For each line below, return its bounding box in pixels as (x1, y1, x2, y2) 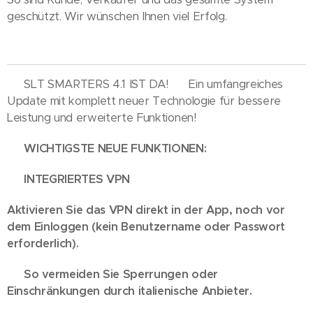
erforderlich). (7, 236, 79, 251)
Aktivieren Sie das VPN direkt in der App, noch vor (7, 203, 285, 217)
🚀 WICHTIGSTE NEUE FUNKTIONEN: (7, 141, 207, 156)
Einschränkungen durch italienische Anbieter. (7, 284, 252, 298)
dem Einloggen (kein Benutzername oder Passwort (7, 219, 285, 234)
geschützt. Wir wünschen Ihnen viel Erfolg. (7, 9, 227, 24)
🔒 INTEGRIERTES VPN (7, 172, 131, 187)
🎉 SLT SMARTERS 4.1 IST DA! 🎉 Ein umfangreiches (7, 77, 283, 92)
